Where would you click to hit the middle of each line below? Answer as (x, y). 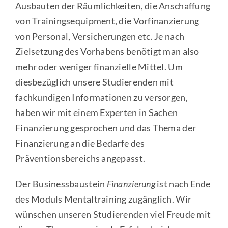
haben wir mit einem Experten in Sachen (96, 112)
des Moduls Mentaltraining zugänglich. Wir (103, 199)
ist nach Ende (183, 183)
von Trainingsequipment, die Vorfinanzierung (107, 21)
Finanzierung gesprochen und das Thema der (106, 127)
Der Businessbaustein (61, 183)
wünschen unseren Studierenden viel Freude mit (113, 214)
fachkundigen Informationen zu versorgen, (101, 97)
